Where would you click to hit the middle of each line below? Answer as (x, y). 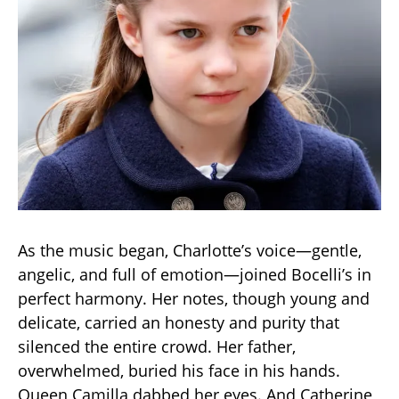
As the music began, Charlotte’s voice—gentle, (190, 251)
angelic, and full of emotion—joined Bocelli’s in (195, 275)
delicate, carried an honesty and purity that (179, 323)
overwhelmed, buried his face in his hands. (179, 371)
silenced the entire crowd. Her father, (157, 347)
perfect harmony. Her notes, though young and (194, 299)
